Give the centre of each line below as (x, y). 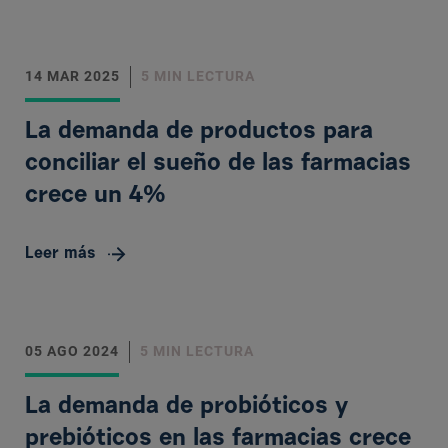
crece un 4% (95, 196)
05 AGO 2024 (72, 351)
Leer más (60, 254)
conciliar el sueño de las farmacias (218, 164)
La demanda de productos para (199, 132)
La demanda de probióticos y (186, 407)
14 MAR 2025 (72, 76)
